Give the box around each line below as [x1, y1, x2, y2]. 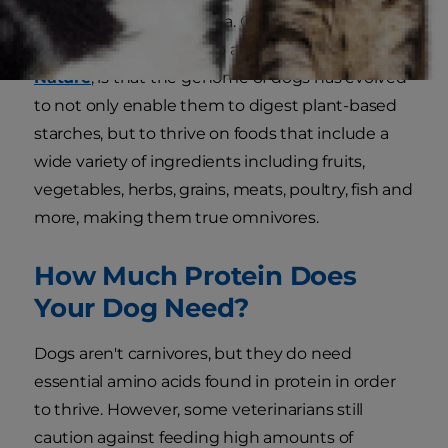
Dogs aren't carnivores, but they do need [34, 344, 352, 364]
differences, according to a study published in [34, 40, 389, 60]
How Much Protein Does [34, 260, 357, 292]
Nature [34, 68, 91, 88]
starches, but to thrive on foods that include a [34, 124, 389, 144]
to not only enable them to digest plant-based [34, 96, 397, 116]
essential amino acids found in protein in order [34, 372, 396, 392]
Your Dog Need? [34, 292, 250, 324]
